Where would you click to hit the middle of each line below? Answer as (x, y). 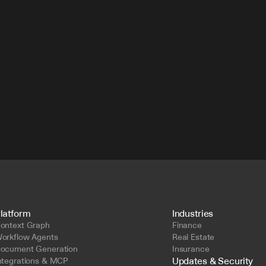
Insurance (191, 249)
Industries (193, 213)
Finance (187, 225)
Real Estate (193, 237)
